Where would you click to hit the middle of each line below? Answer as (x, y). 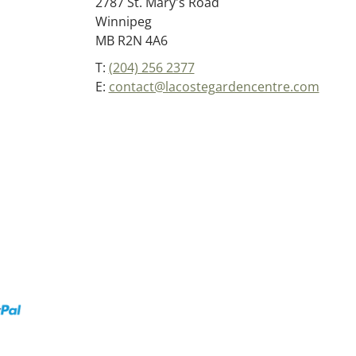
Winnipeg (123, 21)
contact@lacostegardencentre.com (214, 87)
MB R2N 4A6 (131, 41)
